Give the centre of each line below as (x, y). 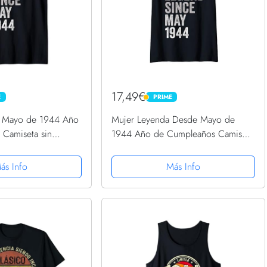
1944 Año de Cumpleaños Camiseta (183, 133)
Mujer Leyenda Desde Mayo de (173, 119)
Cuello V (129, 148)
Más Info (183, 166)
